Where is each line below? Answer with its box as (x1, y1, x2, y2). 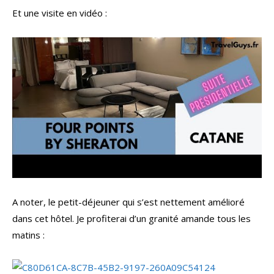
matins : (12, 228, 45, 241)
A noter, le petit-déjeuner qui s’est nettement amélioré (12, 195, 245, 208)
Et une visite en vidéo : (12, 7, 107, 20)
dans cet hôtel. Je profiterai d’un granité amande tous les (12, 212, 251, 224)
